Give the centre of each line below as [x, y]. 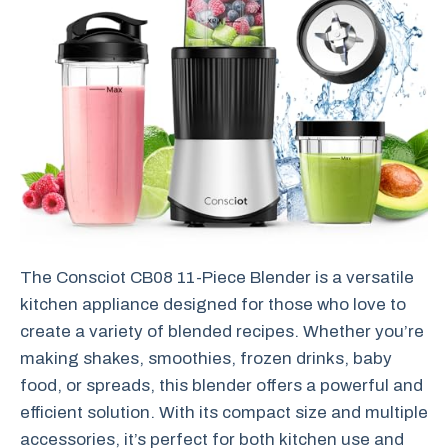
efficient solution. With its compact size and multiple [224, 412]
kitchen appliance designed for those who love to [213, 304]
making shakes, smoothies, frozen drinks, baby [206, 358]
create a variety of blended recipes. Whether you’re [222, 331]
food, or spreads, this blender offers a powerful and [221, 385]
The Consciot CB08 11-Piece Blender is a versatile [217, 277]
